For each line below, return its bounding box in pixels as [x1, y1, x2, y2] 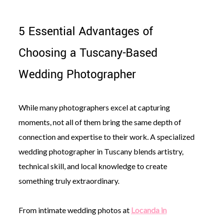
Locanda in [131, 205, 167, 215]
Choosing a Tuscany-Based [18, 44, 157, 61]
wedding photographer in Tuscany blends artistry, [18, 146, 183, 156]
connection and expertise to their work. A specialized [18, 131, 195, 141]
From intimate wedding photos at [18, 205, 131, 215]
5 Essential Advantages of [18, 23, 153, 40]
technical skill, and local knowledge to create [18, 161, 167, 171]
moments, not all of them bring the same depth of [18, 117, 181, 127]
